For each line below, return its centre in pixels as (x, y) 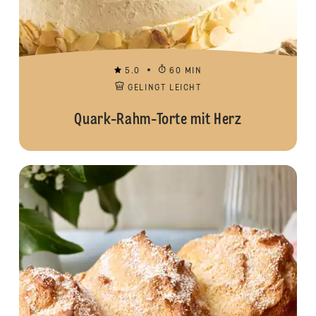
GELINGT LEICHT (165, 88)
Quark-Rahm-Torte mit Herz (158, 120)
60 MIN (186, 71)
